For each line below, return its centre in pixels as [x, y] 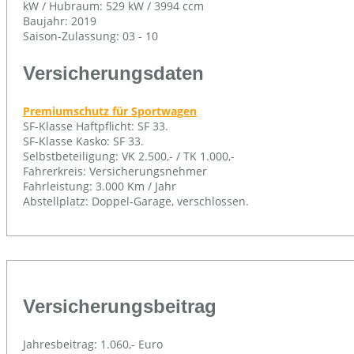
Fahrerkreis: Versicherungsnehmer [115, 171]
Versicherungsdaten [113, 73]
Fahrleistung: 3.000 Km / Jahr [100, 186]
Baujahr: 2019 [60, 21]
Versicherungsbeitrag [120, 306]
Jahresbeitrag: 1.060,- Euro [93, 344]
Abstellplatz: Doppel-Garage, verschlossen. [136, 201]
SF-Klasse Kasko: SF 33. [83, 141]
